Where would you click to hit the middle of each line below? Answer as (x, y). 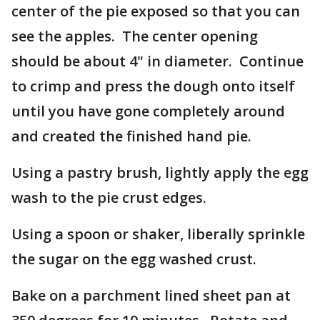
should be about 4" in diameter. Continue (157, 61)
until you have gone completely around (148, 111)
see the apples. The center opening (135, 36)
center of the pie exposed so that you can (156, 11)
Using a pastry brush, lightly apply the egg (160, 172)
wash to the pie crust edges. (109, 197)
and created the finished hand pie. (131, 136)
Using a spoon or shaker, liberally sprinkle (158, 234)
